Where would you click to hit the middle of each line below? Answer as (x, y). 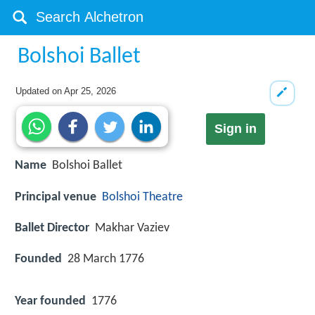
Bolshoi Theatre (142, 197)
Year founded (50, 302)
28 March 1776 (106, 259)
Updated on (40, 91)
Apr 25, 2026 (90, 91)
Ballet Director (52, 228)
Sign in (235, 129)
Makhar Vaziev (132, 228)
